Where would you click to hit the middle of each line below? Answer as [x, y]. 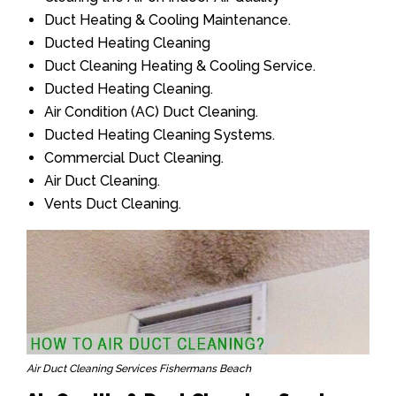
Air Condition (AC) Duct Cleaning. [151, 112]
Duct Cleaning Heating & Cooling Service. [180, 66]
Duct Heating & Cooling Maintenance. [168, 20]
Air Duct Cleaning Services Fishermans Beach [139, 368]
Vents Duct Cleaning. [113, 204]
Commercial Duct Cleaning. [134, 158]
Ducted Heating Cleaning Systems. [160, 135]
